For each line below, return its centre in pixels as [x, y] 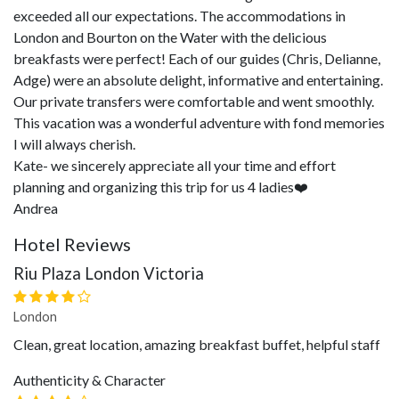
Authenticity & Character [90, 380]
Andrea [36, 208]
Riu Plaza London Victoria [109, 273]
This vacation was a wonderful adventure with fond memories [199, 122]
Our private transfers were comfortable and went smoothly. [194, 101]
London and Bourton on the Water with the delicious [170, 37]
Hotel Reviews [72, 244]
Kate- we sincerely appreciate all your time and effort [175, 165]
